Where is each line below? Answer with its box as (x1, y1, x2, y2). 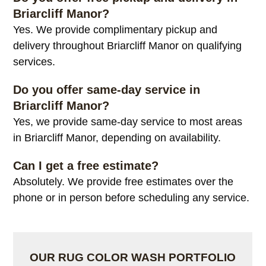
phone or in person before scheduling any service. (13, 191, 250, 204)
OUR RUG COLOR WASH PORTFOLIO (30, 251, 236, 264)
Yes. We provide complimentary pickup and (13, 23, 218, 36)
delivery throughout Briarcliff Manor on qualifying (13, 39, 242, 52)
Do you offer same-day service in (13, 83, 201, 96)
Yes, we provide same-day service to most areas (13, 115, 243, 128)
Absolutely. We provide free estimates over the (13, 175, 234, 188)
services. (13, 55, 56, 68)
